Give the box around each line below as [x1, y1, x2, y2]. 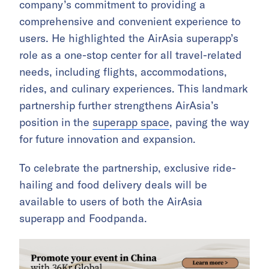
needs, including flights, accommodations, [19, 65, 227, 79]
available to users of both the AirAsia [19, 195, 202, 208]
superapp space [92, 115, 169, 129]
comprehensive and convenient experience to [19, 14, 241, 28]
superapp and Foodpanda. [19, 211, 147, 225]
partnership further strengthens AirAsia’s [19, 98, 219, 112]
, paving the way [169, 115, 249, 129]
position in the [19, 115, 92, 129]
